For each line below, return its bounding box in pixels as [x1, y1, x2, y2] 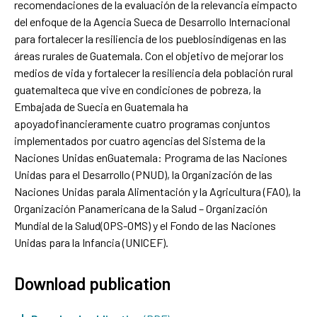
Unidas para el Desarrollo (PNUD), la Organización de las [14, 167, 272, 181]
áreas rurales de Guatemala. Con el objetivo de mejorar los [14, 48, 284, 62]
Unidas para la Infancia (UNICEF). [14, 235, 168, 249]
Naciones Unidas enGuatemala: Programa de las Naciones [14, 150, 287, 164]
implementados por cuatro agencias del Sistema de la [14, 133, 265, 147]
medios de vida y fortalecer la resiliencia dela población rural [14, 65, 293, 79]
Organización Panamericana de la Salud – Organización [14, 201, 267, 215]
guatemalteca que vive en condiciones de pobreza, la [14, 82, 261, 96]
